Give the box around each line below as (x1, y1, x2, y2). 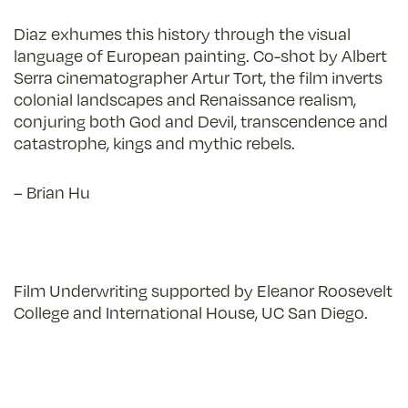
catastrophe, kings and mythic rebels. (14, 132, 295, 153)
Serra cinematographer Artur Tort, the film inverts (14, 66, 382, 87)
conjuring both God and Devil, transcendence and (14, 110, 388, 131)
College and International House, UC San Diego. (14, 301, 368, 322)
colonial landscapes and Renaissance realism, (14, 88, 356, 109)
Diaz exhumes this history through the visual (14, 23, 351, 44)
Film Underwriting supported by (14, 280, 257, 301)
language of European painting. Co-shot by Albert (14, 45, 387, 66)
